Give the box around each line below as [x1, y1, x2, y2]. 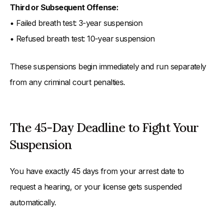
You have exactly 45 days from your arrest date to [10, 166, 184, 176]
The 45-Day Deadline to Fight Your [10, 120, 198, 136]
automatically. [10, 197, 56, 208]
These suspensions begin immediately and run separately [10, 62, 206, 72]
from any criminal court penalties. [10, 77, 125, 88]
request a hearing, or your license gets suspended [10, 182, 182, 192]
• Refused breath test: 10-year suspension [10, 34, 155, 44]
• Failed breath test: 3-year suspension [10, 18, 143, 28]
